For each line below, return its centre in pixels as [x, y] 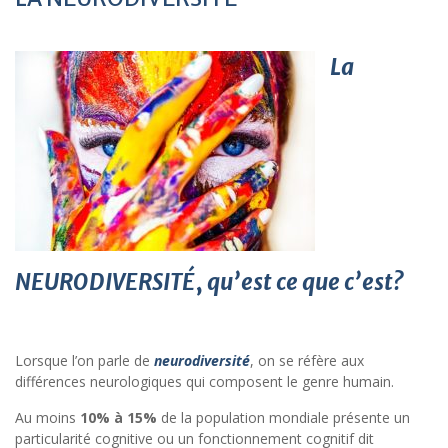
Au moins [47, 417]
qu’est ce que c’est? [303, 281]
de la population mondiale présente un [283, 417]
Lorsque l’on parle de [84, 360]
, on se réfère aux [307, 360]
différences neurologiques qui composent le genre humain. [204, 381]
